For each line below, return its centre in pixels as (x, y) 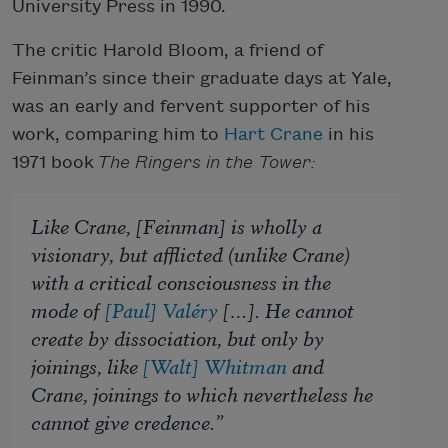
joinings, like (87, 365)
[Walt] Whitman (215, 365)
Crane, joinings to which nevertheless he (202, 393)
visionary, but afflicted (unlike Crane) (191, 253)
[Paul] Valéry (162, 309)
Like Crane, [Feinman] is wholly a (177, 225)
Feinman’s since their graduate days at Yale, (202, 78)
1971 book (54, 162)
